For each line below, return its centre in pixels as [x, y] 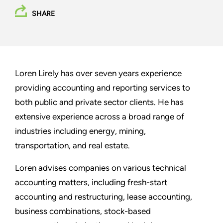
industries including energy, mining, [80, 131]
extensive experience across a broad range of [100, 117]
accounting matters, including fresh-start [91, 182]
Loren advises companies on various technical [101, 168]
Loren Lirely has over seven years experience [98, 73]
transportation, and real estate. [72, 146]
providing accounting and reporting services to [103, 88]
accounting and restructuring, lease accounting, [104, 197]
